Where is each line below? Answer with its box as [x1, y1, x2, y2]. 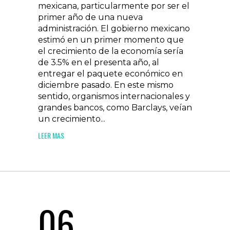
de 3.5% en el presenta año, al [38, 57, 159, 67]
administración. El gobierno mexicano [38, 24, 190, 33]
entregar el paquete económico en [38, 69, 183, 79]
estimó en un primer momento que [38, 35, 184, 45]
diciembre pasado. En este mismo [38, 80, 174, 90]
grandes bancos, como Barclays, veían [38, 103, 192, 112]
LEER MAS [38, 130, 64, 141]
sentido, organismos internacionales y [38, 91, 190, 101]
